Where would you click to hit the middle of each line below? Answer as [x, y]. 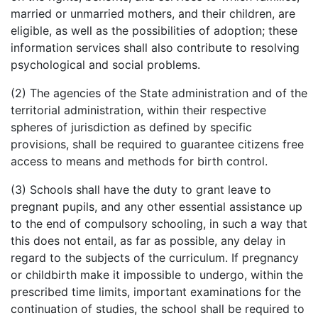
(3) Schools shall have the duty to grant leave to [141, 189]
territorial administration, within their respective [138, 110]
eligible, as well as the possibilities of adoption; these [154, 30]
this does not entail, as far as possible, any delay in [148, 240]
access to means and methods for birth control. [139, 161]
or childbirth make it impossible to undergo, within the [157, 274]
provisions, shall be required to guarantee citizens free [157, 144]
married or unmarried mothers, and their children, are [153, 13]
